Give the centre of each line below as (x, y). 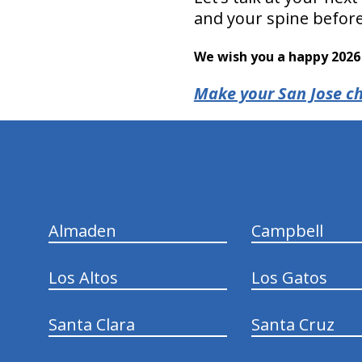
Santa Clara (91, 324)
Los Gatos (289, 277)
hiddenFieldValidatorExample (152, 125)
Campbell (287, 230)
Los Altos (83, 277)
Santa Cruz (293, 324)
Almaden (82, 230)
